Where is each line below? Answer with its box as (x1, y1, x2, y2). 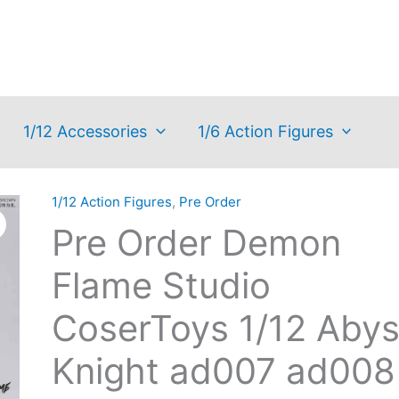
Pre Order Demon (51, 221, 341, 265)
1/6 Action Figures (197, 121, 333, 141)
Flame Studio (51, 264, 271, 307)
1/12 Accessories (22, 121, 147, 141)
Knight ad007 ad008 (51, 349, 395, 393)
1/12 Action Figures (51, 193, 172, 210)
